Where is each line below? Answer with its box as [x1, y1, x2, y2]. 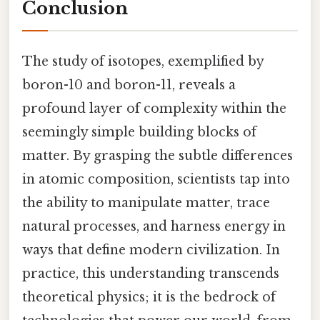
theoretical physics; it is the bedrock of [22, 289, 276, 305]
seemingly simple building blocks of [22, 124, 256, 140]
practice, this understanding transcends [22, 265, 279, 281]
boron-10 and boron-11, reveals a [22, 76, 236, 93]
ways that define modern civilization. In [22, 241, 280, 258]
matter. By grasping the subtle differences [22, 147, 293, 164]
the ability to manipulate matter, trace [22, 194, 270, 211]
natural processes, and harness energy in [22, 218, 286, 234]
